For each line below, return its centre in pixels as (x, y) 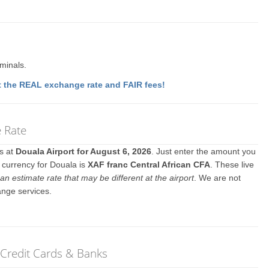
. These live (232, 165)
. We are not (218, 178)
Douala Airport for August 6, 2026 (84, 151)
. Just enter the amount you (204, 151)
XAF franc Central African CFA (149, 165)
